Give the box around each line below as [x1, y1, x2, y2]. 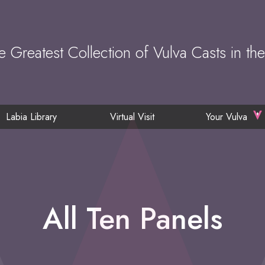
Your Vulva [205, 110, 247, 124]
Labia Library [5, 110, 57, 124]
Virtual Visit [110, 110, 155, 124]
